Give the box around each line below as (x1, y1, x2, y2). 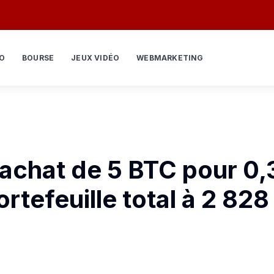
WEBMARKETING (136, 53, 204, 62)
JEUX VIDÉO (71, 53, 120, 62)
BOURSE (21, 53, 54, 62)
